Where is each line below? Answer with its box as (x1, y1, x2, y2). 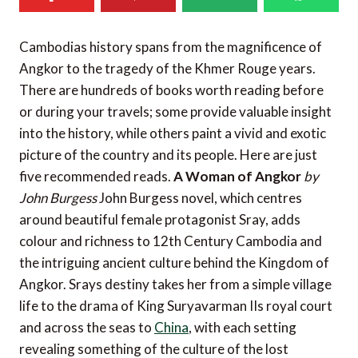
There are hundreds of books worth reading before (19, 82, 324, 99)
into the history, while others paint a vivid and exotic (19, 125, 326, 142)
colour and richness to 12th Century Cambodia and (19, 233, 322, 250)
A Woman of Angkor (173, 168, 301, 185)
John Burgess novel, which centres (97, 189, 302, 207)
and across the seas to (19, 319, 154, 336)
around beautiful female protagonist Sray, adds (19, 211, 300, 229)
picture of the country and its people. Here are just (19, 146, 317, 164)
